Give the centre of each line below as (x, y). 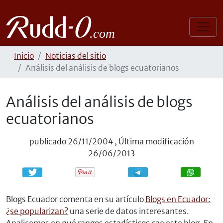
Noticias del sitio (76, 56)
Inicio (24, 56)
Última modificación (156, 141)
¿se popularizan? (37, 211)
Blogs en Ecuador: (178, 199)
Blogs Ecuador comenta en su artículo (76, 199)
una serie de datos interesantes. (129, 211)
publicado (48, 141)
